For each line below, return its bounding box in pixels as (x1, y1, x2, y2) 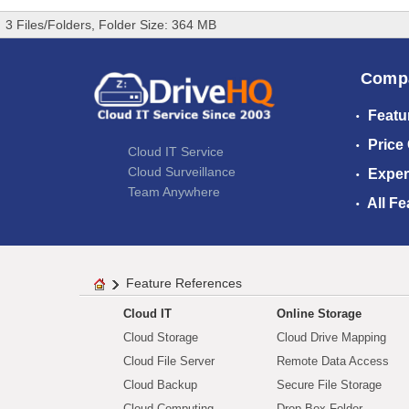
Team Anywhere (128, 184, 220, 199)
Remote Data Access (277, 354, 389, 369)
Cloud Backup (123, 378, 197, 393)
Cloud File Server (123, 354, 215, 369)
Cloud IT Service (128, 143, 224, 159)
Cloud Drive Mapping (277, 330, 386, 345)
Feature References (126, 276, 242, 291)
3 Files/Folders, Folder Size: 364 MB (5, 17, 216, 33)
